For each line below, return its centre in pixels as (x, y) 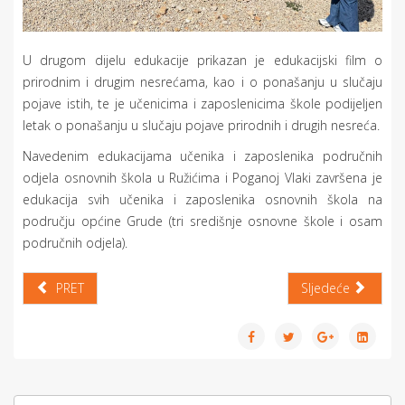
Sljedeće (325, 287)
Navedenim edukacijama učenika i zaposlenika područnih (202, 155)
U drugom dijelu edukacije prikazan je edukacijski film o (202, 60)
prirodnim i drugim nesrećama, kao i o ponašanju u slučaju (202, 81)
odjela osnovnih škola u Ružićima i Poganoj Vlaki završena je (202, 177)
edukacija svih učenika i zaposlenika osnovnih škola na (202, 199)
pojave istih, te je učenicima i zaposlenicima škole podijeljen (202, 103)
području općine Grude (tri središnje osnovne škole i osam (202, 221)
